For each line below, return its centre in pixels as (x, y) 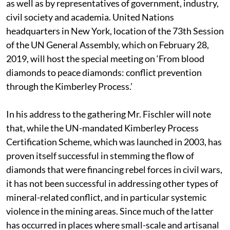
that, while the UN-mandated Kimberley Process (102, 128)
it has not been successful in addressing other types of (112, 183)
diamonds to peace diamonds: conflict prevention (104, 72)
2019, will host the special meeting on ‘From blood (105, 58)
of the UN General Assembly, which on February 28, (108, 44)
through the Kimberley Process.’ (69, 86)
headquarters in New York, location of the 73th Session (115, 31)
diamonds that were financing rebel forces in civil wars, (114, 169)
